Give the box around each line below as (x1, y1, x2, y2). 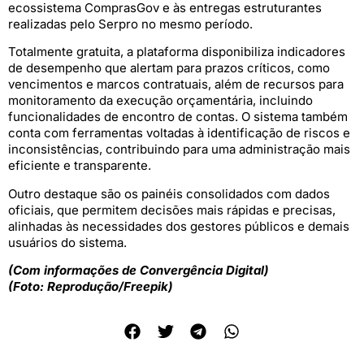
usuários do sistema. (8, 234, 127, 250)
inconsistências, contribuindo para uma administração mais (8, 141, 350, 158)
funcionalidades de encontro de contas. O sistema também (8, 109, 348, 125)
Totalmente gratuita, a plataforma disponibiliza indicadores (8, 44, 345, 60)
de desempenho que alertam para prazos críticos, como (8, 60, 330, 76)
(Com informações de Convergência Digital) (8, 262, 269, 278)
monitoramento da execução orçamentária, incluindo (8, 93, 313, 109)
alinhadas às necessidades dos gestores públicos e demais (8, 218, 349, 234)
